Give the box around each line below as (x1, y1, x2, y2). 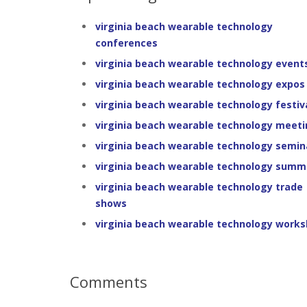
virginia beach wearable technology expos (95, 77, 305, 90)
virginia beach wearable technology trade (95, 180, 303, 193)
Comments (70, 271, 147, 292)
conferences (95, 36, 158, 49)
